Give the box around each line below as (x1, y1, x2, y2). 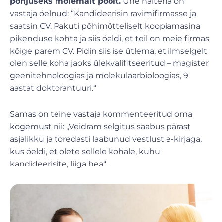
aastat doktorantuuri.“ (10, 83, 96, 93)
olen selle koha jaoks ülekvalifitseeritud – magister (10, 58, 209, 68)
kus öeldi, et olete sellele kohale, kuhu (10, 146, 160, 156)
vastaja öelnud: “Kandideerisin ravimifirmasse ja (10, 8, 196, 18)
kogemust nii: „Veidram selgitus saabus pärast (10, 121, 191, 131)
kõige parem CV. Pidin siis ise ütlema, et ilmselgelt (10, 46, 207, 55)
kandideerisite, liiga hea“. (10, 159, 108, 168)
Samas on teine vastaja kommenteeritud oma (10, 109, 192, 119)
